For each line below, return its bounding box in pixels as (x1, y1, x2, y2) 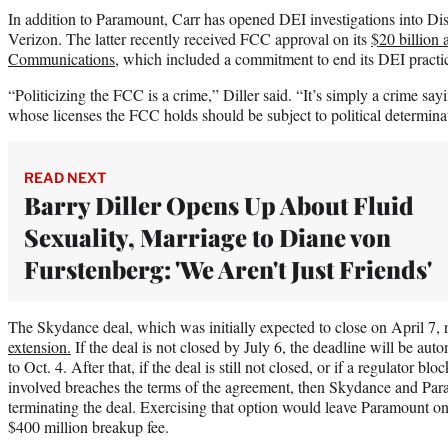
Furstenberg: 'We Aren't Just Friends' (24, 252, 432, 285)
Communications (8, 47, 115, 69)
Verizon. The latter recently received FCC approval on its (8, 27, 371, 49)
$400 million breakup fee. (8, 415, 174, 437)
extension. (8, 335, 71, 357)
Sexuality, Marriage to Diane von (24, 220, 391, 253)
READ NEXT (24, 168, 106, 186)
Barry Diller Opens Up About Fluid (24, 188, 414, 221)
